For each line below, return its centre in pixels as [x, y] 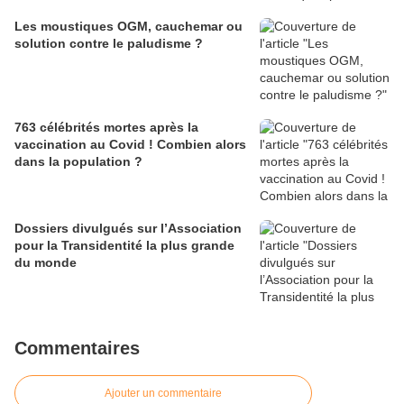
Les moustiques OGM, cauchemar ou [129, 27]
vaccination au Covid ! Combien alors [130, 145]
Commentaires [77, 349]
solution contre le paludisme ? [109, 44]
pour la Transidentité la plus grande [124, 246]
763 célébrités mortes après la [106, 128]
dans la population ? [78, 162]
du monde [46, 263]
